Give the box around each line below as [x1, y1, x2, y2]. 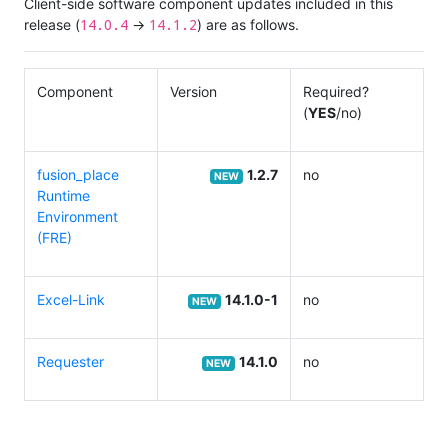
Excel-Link [37, 290, 105, 308]
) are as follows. [197, 15, 299, 33]
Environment [37, 207, 118, 225]
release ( [24, 15, 80, 33]
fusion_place [37, 165, 119, 183]
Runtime [37, 186, 90, 204]
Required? [303, 82, 369, 100]
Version [170, 82, 217, 100]
